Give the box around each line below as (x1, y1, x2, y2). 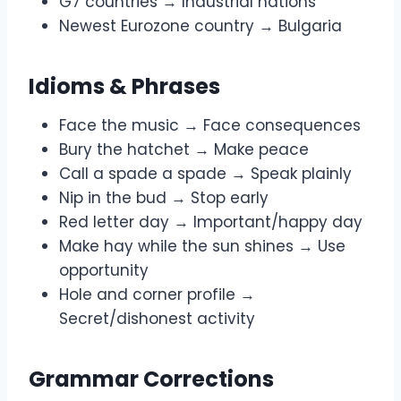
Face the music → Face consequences (59, 115, 361, 137)
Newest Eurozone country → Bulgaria (59, 15, 342, 38)
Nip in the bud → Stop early (59, 187, 269, 209)
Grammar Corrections (29, 364, 274, 395)
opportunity (59, 260, 149, 282)
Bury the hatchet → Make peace (59, 139, 309, 161)
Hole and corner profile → (59, 284, 255, 306)
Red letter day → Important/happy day (59, 211, 363, 234)
